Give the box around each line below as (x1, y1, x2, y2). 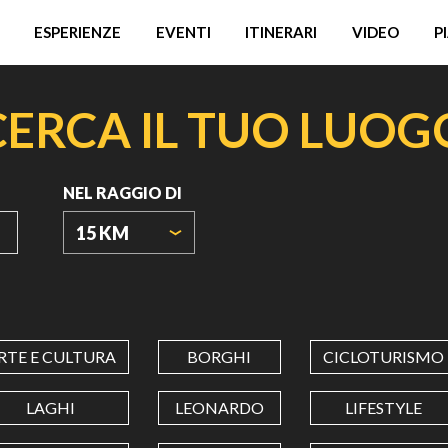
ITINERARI (245, 23, 318, 41)
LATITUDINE (63, 374, 160, 393)
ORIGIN (63, 275, 122, 294)
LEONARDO (174, 398, 264, 418)
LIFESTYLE (345, 398, 423, 418)
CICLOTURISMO (323, 347, 445, 367)
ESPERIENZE (33, 23, 121, 41)
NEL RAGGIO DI (63, 183, 182, 202)
